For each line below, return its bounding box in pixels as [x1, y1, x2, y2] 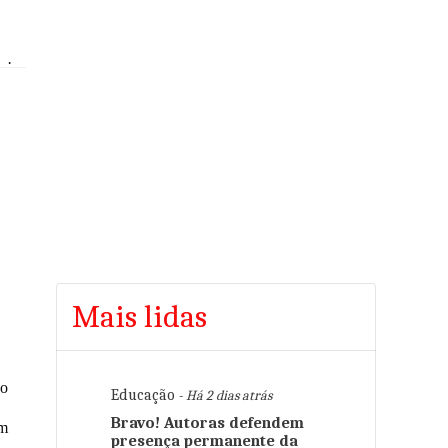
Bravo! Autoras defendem [111, 414, 304, 432]
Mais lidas [72, 298, 207, 335]
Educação [111, 386, 175, 404]
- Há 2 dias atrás [175, 387, 272, 404]
